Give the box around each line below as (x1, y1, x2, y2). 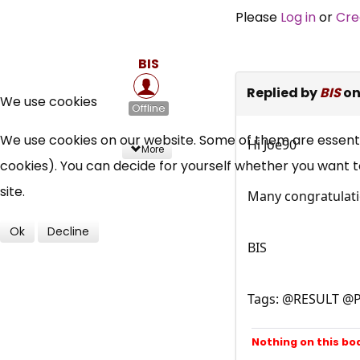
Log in (280, 7, 316, 27)
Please (235, 7, 280, 27)
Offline (131, 101, 166, 116)
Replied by (246, 83, 320, 102)
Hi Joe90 (247, 135, 297, 153)
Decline (47, 223, 89, 239)
